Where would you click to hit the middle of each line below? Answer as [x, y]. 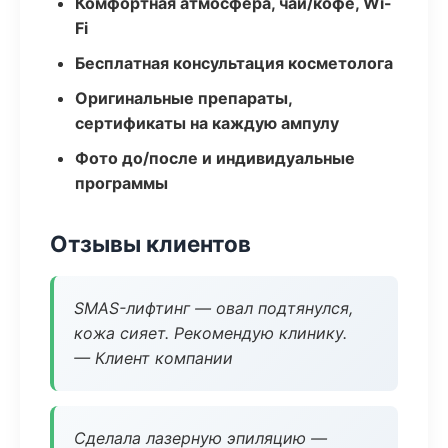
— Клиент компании [153, 358]
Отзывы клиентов [150, 243]
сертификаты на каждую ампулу [207, 123]
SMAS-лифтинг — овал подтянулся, [213, 308]
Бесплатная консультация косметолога [234, 63]
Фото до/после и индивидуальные [215, 158]
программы [121, 183]
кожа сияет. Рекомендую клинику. [210, 333]
